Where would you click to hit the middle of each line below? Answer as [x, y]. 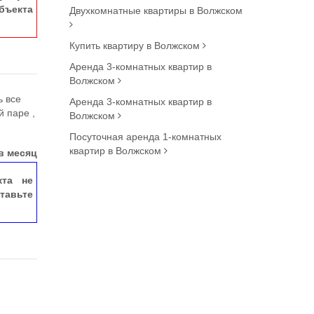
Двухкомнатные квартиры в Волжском [156, 11]
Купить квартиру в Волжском [136, 46]
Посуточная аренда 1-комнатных [145, 137]
